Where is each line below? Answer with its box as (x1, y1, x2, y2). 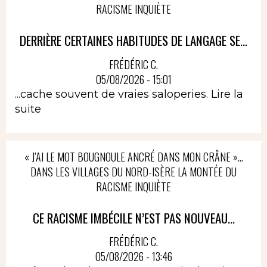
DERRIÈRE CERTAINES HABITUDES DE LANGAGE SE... (20, 31, 247, 49)
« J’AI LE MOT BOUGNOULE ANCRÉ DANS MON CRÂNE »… (24, 148, 243, 164)
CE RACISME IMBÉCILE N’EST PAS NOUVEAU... (32, 208, 235, 227)
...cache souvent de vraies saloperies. (15, 87, 211, 101)
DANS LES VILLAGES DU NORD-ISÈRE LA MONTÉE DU (30, 163, 237, 179)
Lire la (211, 87, 243, 101)
